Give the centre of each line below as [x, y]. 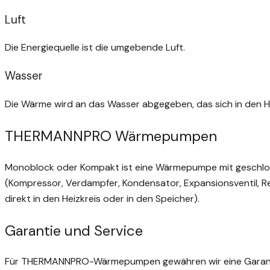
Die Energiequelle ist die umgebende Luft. [95, 48]
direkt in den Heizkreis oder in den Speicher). [102, 198]
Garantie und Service [74, 230]
